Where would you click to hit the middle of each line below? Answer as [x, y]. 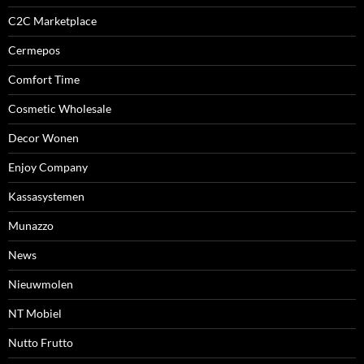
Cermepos [34, 50]
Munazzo [31, 225]
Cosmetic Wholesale [60, 108]
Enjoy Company [48, 167]
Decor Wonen [43, 138]
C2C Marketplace [52, 21]
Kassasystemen [46, 196]
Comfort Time [44, 79]
